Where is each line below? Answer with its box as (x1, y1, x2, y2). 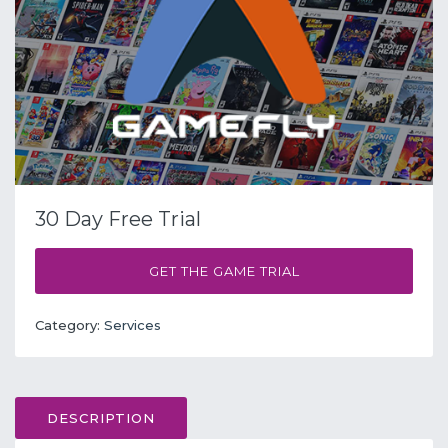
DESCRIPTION (47, 409, 155, 426)
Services (104, 316, 161, 333)
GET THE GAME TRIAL (148, 262, 300, 279)
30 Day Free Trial (35, 206, 201, 231)
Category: (35, 316, 104, 333)
